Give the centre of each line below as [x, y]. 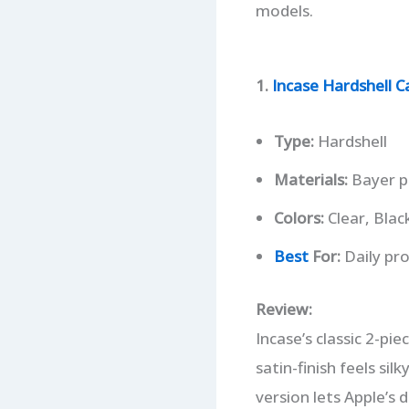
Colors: [299, 218]
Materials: [310, 180]
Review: [283, 309]
